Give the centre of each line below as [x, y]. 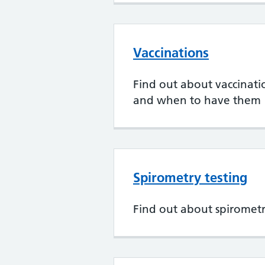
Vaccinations [171, 53]
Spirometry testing [190, 177]
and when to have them [197, 100]
